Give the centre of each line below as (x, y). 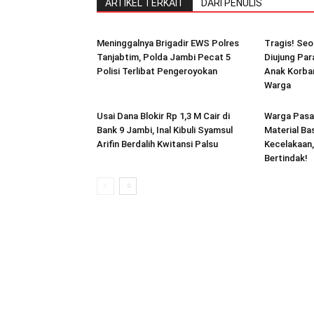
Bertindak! (287, 158)
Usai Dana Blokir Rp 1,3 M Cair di (163, 116)
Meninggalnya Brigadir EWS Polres (168, 43)
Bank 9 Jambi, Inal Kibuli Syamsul (165, 130)
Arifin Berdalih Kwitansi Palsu (158, 144)
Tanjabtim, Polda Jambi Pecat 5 (164, 57)
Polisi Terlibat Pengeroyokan (158, 71)
